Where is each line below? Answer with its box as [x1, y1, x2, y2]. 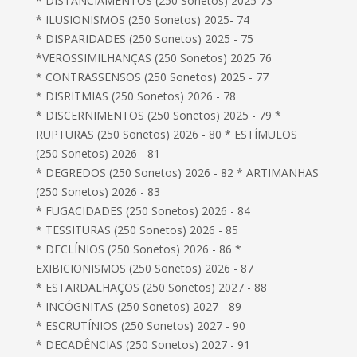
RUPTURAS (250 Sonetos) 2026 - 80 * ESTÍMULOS [36, 127, 298, 142]
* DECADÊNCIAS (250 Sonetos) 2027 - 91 [36, 337, 251, 352]
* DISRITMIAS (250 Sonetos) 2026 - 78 [36, 88, 237, 104]
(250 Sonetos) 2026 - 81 [36, 146, 161, 161]
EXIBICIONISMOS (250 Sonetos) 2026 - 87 [36, 261, 254, 276]
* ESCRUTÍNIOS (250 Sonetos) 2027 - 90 [36, 318, 246, 333]
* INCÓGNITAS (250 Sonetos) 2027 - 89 [36, 299, 242, 314]
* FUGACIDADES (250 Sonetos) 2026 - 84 [36, 203, 251, 218]
